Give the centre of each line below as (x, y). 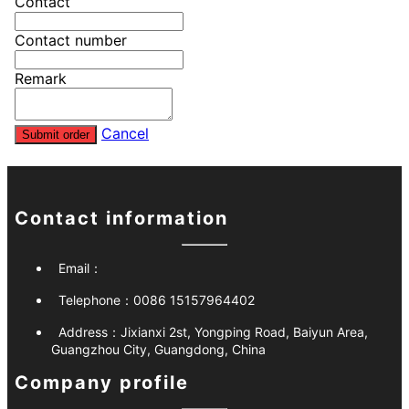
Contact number (71, 40)
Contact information (121, 219)
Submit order (56, 134)
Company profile (102, 383)
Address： (89, 332)
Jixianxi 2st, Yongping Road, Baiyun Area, (244, 332)
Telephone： (96, 300)
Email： (80, 268)
